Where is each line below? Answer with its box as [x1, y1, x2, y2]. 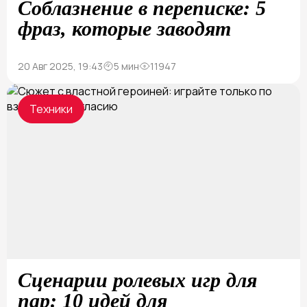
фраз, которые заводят [18, 17, 231, 40]
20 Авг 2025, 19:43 [18, 60, 103, 73]
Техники [29, 101, 73, 117]
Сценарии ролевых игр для [18, 269, 257, 292]
